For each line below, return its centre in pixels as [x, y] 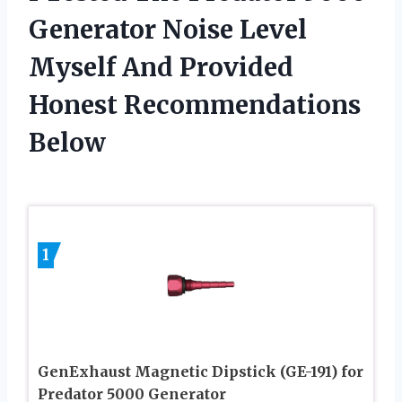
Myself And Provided [161, 68]
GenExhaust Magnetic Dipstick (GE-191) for [201, 372]
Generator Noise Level [168, 30]
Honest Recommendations [195, 105]
